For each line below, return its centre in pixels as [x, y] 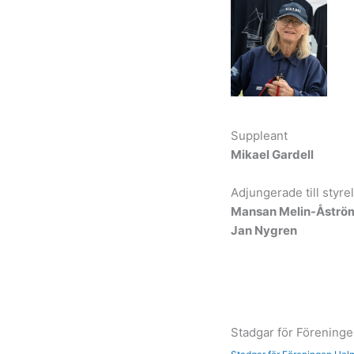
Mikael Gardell [272, 154]
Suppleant [259, 135]
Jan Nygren [264, 230]
